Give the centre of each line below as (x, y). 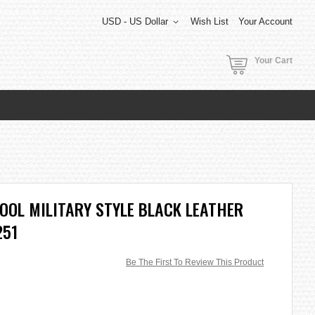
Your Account (265, 21)
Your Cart (274, 60)
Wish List (210, 21)
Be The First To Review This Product (195, 262)
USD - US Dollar (135, 21)
